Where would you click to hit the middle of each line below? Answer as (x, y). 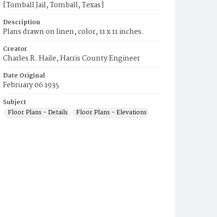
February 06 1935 (31, 85)
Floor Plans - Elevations (111, 113)
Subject (15, 102)
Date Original (24, 76)
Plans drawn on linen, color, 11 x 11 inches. (73, 32)
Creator (15, 49)
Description (22, 23)
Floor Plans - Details (38, 113)
